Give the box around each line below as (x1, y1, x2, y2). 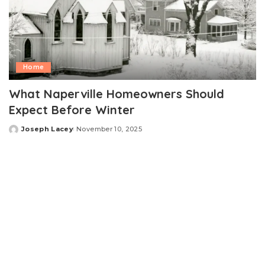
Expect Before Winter (9, 102, 135, 117)
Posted (8, 129, 37, 138)
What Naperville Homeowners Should (9, 86, 224, 101)
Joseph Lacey (21, 124, 74, 133)
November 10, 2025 (76, 124, 142, 133)
